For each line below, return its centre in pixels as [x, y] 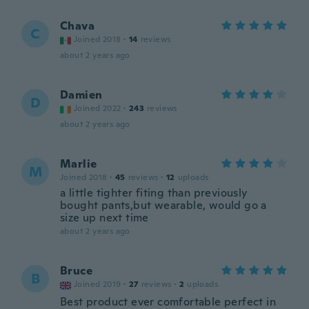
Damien [81, 95]
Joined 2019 [98, 284]
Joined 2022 [98, 108]
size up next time [104, 218]
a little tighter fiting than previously [154, 193]
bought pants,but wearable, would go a [163, 205]
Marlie [79, 164]
